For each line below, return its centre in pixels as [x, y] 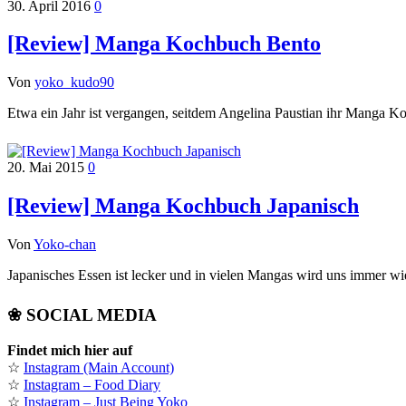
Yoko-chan [65, 245]
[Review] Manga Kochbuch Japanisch [183, 206]
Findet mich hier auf [70, 350]
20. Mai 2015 [48, 168]
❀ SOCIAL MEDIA [82, 315]
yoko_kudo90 [74, 82]
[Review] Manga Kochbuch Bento [164, 44]
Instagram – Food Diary [92, 384]
